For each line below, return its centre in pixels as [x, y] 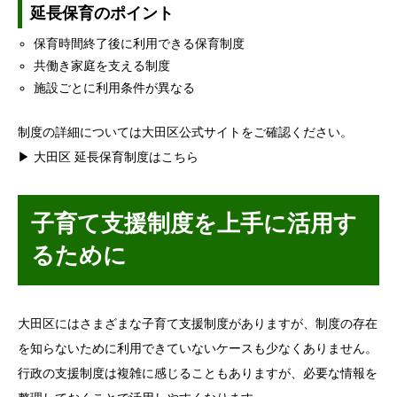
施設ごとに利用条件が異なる [115, 89]
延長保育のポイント [102, 13]
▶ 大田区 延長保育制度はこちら [108, 158]
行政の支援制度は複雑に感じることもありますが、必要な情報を [198, 374]
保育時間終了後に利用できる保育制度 [140, 44]
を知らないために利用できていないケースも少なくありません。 [198, 349]
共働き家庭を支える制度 [102, 66]
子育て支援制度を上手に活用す [194, 224]
